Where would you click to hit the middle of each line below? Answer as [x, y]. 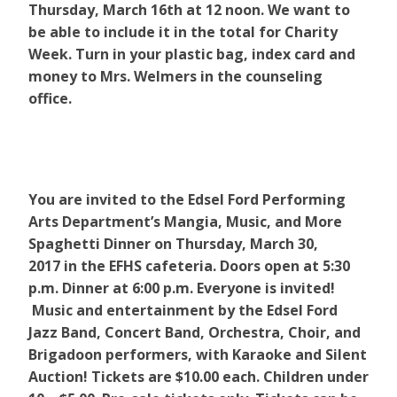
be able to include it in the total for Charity [183, 32]
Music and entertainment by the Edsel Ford [183, 311]
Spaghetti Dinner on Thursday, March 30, [173, 244]
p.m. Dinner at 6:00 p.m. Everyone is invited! [182, 288]
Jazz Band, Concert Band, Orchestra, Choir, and [195, 333]
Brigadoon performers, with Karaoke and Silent [198, 355]
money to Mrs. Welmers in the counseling [175, 77]
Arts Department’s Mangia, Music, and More [185, 222]
